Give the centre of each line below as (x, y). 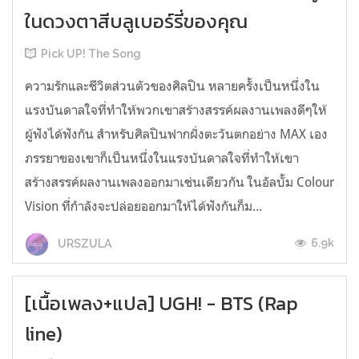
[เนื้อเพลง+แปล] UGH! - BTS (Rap (161, 304)
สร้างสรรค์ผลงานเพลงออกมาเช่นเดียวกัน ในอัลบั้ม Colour (179, 182)
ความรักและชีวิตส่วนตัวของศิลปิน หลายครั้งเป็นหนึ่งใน (172, 86)
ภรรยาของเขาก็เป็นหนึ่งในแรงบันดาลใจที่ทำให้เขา (162, 158)
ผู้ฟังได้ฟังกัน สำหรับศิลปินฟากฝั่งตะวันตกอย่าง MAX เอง (176, 134)
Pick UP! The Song (91, 54)
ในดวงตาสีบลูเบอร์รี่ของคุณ (136, 22)
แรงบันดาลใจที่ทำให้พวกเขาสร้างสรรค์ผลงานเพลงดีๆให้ (176, 110)
